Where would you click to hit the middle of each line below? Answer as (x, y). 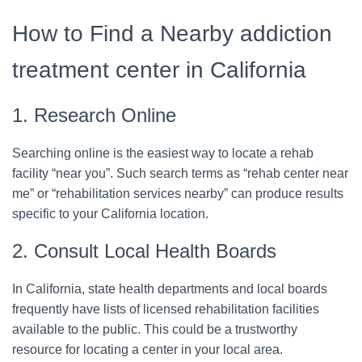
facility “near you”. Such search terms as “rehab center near (180, 174)
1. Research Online (94, 116)
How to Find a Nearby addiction (172, 34)
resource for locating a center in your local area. (147, 350)
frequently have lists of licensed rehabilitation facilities (166, 309)
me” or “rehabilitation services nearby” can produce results (178, 194)
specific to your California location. (110, 214)
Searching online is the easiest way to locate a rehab (163, 154)
